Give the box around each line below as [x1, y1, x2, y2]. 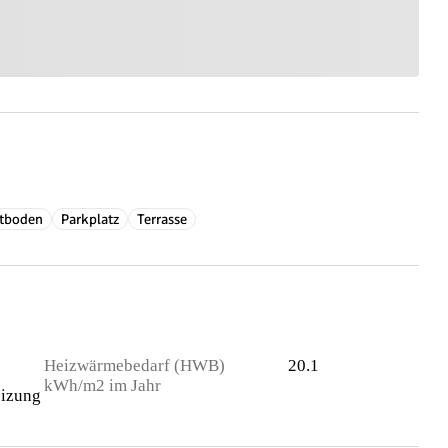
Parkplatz [61, 211, 119, 227]
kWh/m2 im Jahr [44, 376, 161, 395]
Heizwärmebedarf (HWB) [44, 356, 225, 375]
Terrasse [137, 211, 187, 227]
